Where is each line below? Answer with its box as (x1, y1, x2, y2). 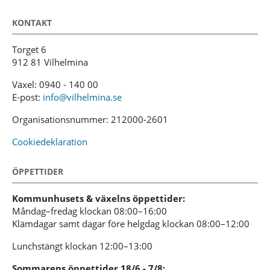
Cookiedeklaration (12, 136, 87, 148)
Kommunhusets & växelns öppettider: (12, 192, 185, 205)
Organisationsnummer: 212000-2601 (12, 113, 168, 126)
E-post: (12, 91, 43, 104)
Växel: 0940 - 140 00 (12, 78, 98, 91)
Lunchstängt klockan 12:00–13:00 (12, 240, 152, 253)
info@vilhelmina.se (43, 91, 122, 104)
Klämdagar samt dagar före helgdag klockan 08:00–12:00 (12, 218, 250, 230)
